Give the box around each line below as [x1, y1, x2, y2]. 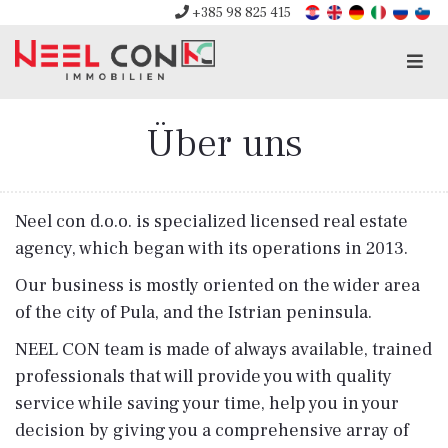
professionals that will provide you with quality [15, 365, 392, 388]
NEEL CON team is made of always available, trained [15, 338, 432, 361]
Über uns [145, 118, 303, 169]
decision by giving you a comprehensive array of [15, 419, 409, 442]
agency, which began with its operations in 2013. [15, 237, 408, 260]
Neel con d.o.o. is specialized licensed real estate [15, 210, 408, 233]
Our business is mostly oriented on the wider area [15, 274, 420, 297]
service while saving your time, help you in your [15, 392, 399, 415]
